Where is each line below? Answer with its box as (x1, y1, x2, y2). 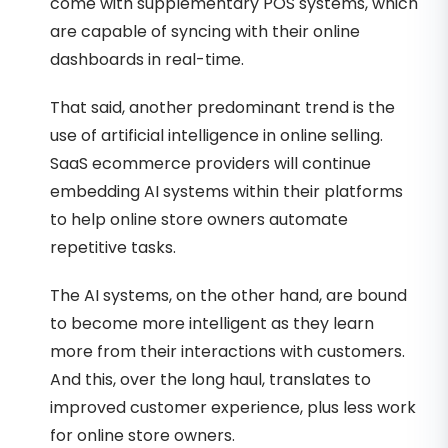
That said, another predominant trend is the (50, 95, 395, 119)
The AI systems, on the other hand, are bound (50, 283, 407, 307)
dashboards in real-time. (50, 47, 244, 71)
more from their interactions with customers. (50, 339, 405, 363)
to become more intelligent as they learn (50, 311, 374, 335)
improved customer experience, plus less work (50, 395, 416, 419)
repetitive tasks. (50, 235, 176, 259)
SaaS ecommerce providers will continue (50, 151, 371, 175)
